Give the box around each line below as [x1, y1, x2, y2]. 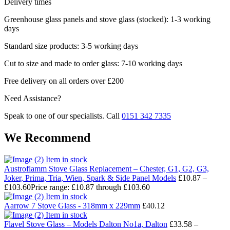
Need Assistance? [4, 93, 61, 103]
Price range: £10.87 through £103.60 [31, 182, 150, 191]
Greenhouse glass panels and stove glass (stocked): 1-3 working [4, 14, 210, 24]
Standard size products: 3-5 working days [4, 41, 138, 50]
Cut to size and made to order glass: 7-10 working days [4, 59, 182, 68]
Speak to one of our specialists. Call [4, 111, 122, 120]
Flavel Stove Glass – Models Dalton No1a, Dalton [4, 219, 167, 228]
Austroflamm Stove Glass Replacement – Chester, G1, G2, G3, [4, 164, 209, 173]
